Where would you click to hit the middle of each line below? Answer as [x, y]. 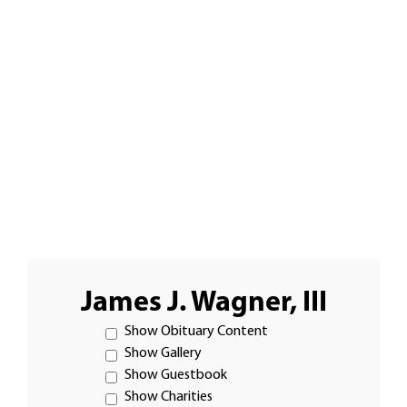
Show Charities [168, 397]
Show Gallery [163, 353]
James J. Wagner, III [203, 303]
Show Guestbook [175, 375]
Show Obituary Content [196, 331]
